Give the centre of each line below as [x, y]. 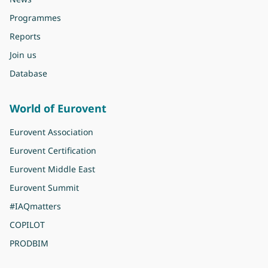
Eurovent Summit [44, 187]
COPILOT [27, 224]
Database [28, 73]
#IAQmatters [35, 206]
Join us [23, 54]
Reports [25, 36]
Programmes [35, 17]
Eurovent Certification [53, 150]
